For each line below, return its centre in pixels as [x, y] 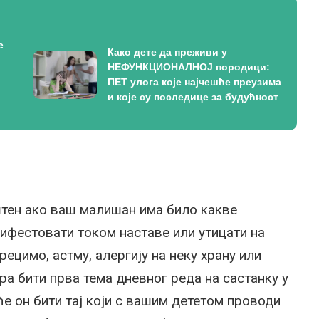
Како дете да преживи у [167, 52]
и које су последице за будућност [193, 97]
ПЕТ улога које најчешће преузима [194, 82]
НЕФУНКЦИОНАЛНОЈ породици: [188, 67]
